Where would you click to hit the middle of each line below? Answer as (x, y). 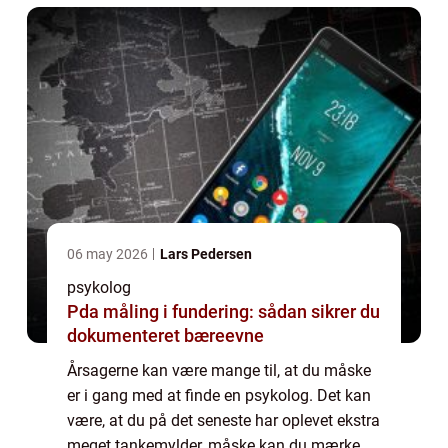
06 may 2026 (109, 254)
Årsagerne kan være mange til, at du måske (219, 371)
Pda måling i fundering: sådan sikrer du (223, 312)
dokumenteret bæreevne (165, 336)
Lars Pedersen (206, 254)
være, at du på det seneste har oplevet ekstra (223, 421)
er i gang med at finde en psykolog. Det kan (219, 396)
